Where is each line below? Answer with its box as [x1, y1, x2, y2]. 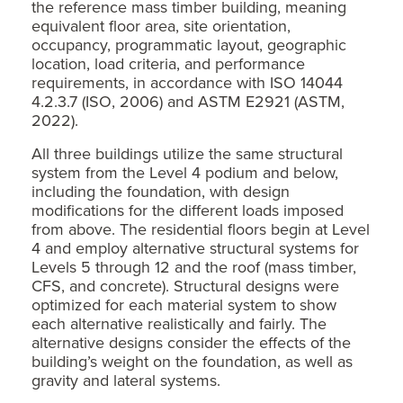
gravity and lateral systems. [31, 368, 220, 391]
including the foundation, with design [31, 179, 290, 202]
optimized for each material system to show [31, 292, 336, 316]
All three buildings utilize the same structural [31, 141, 343, 165]
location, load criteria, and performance [31, 51, 305, 75]
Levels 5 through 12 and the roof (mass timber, [31, 255, 356, 278]
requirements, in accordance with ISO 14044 [31, 70, 343, 94]
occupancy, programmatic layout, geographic [31, 32, 346, 56]
